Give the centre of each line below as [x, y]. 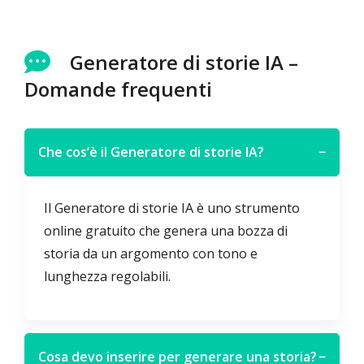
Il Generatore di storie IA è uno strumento [172, 208]
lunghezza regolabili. [107, 276]
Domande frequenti [118, 89]
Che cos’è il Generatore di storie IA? [151, 152]
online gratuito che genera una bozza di [166, 231]
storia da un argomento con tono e [151, 253]
